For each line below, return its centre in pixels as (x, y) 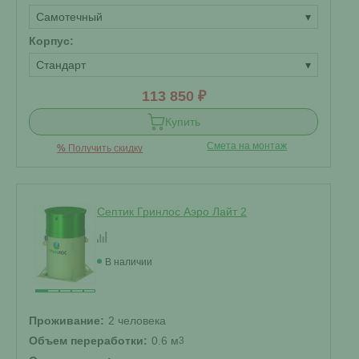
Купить (182, 122)
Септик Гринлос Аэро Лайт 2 (172, 212)
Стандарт (61, 65)
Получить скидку (105, 148)
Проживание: (67, 321)
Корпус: (51, 41)
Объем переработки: (88, 341)
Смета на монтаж (247, 146)
